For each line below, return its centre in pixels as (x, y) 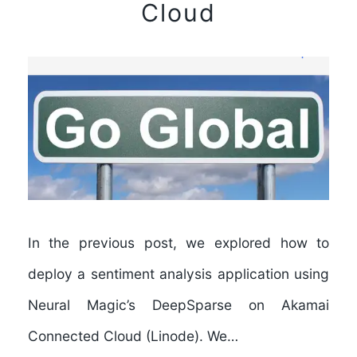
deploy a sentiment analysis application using (178, 274)
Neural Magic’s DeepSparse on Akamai (178, 305)
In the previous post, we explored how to (178, 243)
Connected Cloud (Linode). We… (133, 336)
